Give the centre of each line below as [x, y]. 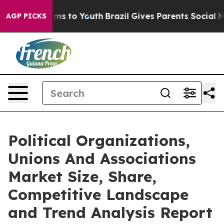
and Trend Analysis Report [110, 212]
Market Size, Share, [82, 176]
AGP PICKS [26, 16]
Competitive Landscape [98, 194]
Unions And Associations [102, 158]
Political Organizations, [99, 140]
